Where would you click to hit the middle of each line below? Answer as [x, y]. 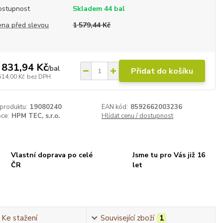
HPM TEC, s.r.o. [36, 116]
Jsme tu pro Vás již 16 [169, 155]
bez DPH [39, 76]
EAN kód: [114, 107]
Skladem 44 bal [99, 9]
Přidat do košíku [162, 71]
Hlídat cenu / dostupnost [137, 116]
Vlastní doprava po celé [52, 155]
